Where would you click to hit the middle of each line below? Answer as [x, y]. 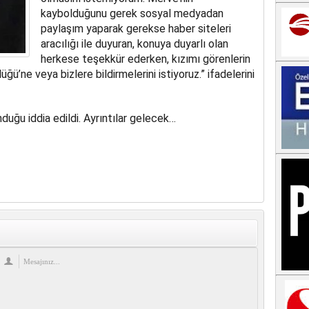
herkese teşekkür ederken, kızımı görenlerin [145, 59]
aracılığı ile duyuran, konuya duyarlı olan [134, 44]
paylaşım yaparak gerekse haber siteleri [136, 29]
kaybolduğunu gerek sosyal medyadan [132, 14]
